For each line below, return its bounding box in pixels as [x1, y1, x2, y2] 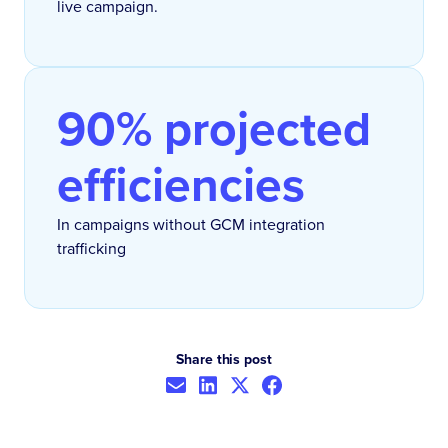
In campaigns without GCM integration [57, 213, 325, 235]
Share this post [176, 349, 272, 369]
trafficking [57, 237, 126, 259]
